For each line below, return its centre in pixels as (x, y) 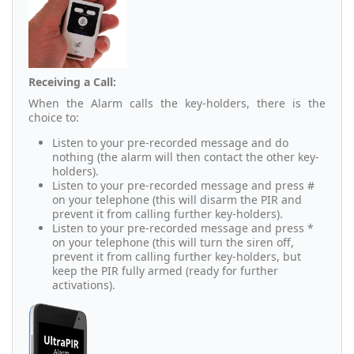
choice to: (54, 117)
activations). (84, 284)
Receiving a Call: (72, 81)
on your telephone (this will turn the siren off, (173, 242)
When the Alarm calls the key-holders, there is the (177, 103)
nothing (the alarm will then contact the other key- (186, 156)
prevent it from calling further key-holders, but (177, 256)
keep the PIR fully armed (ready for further (165, 270)
